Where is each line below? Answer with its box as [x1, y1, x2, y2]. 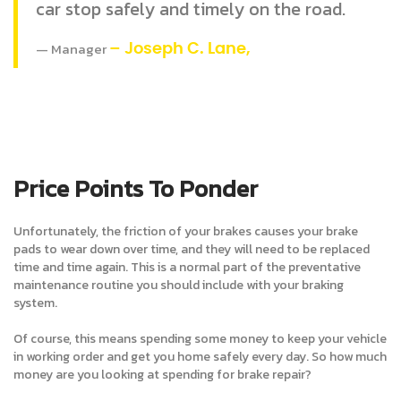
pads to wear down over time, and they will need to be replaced [13, 239, 370, 259]
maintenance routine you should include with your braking [13, 275, 344, 294]
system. [13, 293, 57, 312]
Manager [51, 38, 109, 59]
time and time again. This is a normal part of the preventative [13, 257, 361, 277]
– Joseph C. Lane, [109, 40, 251, 57]
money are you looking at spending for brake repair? [13, 364, 311, 384]
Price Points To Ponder [13, 169, 258, 207]
